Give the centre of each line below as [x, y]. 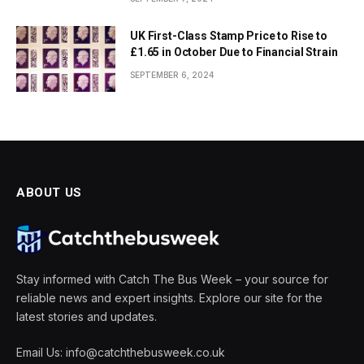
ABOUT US [49, 193]
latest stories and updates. [87, 317]
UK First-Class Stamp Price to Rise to [229, 36]
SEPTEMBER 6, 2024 [172, 75]
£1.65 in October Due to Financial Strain [234, 52]
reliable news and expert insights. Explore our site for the [169, 298]
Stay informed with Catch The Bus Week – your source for [172, 279]
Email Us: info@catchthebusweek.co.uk [121, 353]
